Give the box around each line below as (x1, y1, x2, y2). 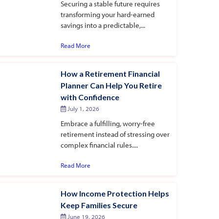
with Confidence (60, 92, 119, 102)
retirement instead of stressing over (60, 129, 170, 139)
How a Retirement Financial (60, 68, 160, 78)
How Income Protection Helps (60, 188, 169, 198)
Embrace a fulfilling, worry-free (60, 118, 155, 128)
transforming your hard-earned (60, 9, 154, 19)
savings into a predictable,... (60, 20, 145, 30)
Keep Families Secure (60, 200, 137, 210)
